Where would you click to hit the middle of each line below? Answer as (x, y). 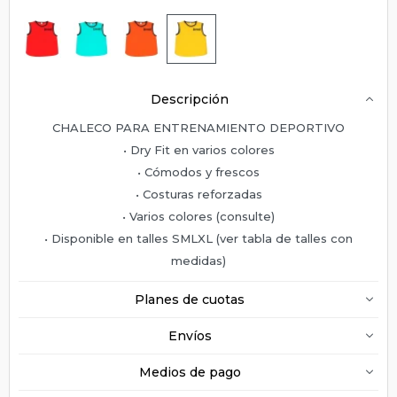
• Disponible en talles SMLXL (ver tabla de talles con (198, 238)
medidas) (198, 260)
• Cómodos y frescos (198, 171)
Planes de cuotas (190, 299)
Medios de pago (190, 372)
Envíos (190, 335)
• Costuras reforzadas (198, 194)
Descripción (190, 99)
